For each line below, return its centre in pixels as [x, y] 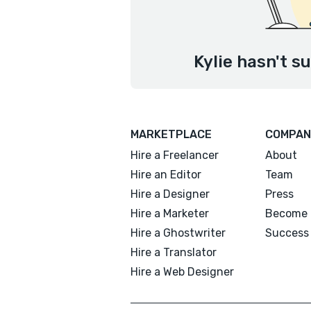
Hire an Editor [166, 175]
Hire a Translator [174, 252]
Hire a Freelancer [175, 155]
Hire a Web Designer [182, 272]
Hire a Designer [170, 194]
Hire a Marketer [170, 213]
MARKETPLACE [171, 134]
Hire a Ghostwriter [178, 233]
